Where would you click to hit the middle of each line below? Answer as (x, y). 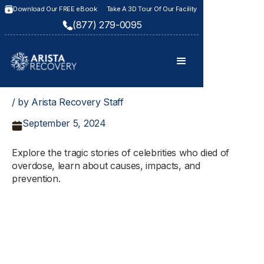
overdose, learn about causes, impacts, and (106, 166)
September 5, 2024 (64, 123)
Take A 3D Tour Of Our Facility (152, 9)
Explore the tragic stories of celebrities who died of (121, 153)
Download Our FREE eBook (55, 9)
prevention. (36, 179)
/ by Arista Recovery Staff (68, 102)
